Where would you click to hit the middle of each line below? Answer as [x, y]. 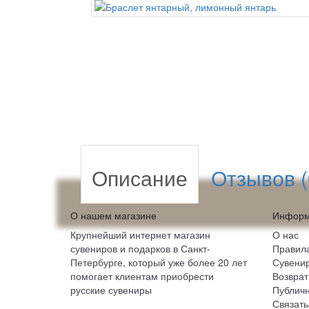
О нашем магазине [113, 215]
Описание [140, 178]
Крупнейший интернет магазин [140, 235]
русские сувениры [111, 290]
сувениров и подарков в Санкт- [140, 248]
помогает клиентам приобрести [142, 276]
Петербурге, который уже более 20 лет [159, 262]
